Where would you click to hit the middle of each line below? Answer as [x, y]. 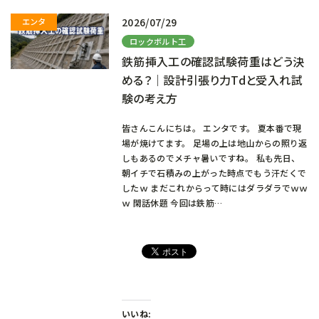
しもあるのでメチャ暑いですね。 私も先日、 [211, 157]
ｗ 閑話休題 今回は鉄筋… [172, 202]
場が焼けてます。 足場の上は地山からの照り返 [214, 142]
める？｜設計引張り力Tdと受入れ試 [212, 79]
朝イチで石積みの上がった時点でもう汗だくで [214, 172]
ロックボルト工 [158, 41]
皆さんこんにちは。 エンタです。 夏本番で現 [211, 127]
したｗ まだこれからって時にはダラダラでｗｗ [215, 187]
